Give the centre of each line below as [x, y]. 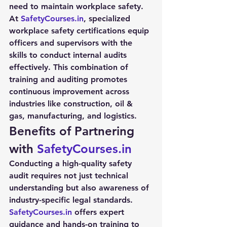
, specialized [108, 18]
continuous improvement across [70, 91]
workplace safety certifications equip [80, 31]
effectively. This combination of [70, 67]
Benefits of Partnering [73, 131]
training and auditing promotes [69, 79]
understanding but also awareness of [80, 188]
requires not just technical [80, 176]
